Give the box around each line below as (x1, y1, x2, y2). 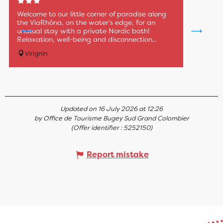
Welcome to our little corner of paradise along (17, 9, 166, 18)
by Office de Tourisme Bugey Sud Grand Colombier (34, 113, 189, 122)
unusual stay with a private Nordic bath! (17, 26, 149, 35)
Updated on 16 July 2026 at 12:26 (60, 104, 163, 113)
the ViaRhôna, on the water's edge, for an (17, 17, 155, 27)
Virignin (25, 49, 48, 58)
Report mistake (86, 149, 149, 160)
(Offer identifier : (71, 123, 123, 132)
